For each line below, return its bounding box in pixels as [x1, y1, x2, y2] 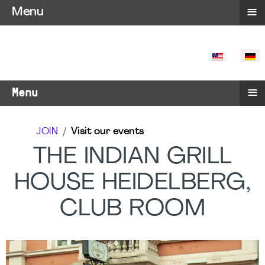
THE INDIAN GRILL [33, 146, 232, 169]
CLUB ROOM [59, 198, 206, 221]
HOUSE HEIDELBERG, [14, 172, 251, 195]
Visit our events [70, 127, 144, 137]
